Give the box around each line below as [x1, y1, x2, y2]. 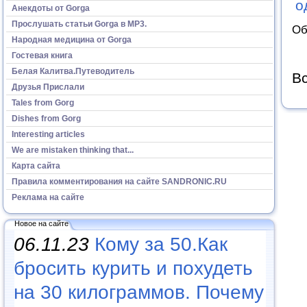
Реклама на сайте [12, 192, 84, 202]
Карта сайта [12, 160, 60, 171]
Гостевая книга [12, 50, 73, 60]
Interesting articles [12, 129, 85, 139]
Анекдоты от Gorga [12, 3, 90, 13]
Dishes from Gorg [12, 113, 81, 123]
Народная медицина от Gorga [12, 34, 132, 45]
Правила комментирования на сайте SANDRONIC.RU [12, 176, 227, 186]
